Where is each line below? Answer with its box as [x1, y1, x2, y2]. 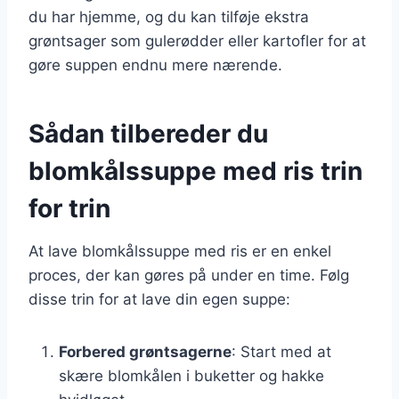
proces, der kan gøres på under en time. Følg [28, 265, 349, 284]
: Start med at [232, 342, 331, 361]
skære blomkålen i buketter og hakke [59, 366, 324, 385]
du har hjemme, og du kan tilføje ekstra [28, 7, 309, 26]
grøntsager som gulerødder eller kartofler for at [28, 31, 366, 50]
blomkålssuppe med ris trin [28, 155, 362, 186]
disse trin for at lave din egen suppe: [28, 289, 290, 308]
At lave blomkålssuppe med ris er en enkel [28, 241, 331, 260]
